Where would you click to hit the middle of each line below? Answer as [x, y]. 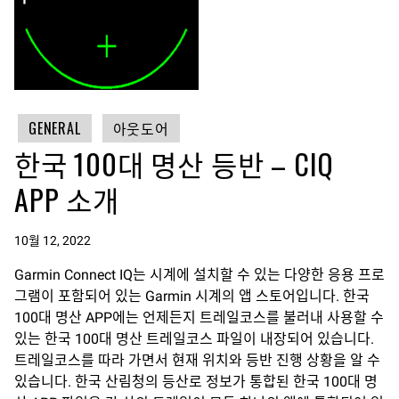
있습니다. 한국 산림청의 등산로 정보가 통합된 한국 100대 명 [196, 382]
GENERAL [55, 128]
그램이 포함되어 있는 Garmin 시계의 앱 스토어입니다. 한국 [192, 296]
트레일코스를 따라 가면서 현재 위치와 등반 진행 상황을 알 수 [197, 360]
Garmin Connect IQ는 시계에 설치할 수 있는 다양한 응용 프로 [199, 275]
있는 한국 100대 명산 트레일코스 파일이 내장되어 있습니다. [194, 339]
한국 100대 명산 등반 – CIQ [175, 163]
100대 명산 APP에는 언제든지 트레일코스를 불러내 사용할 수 [199, 318]
